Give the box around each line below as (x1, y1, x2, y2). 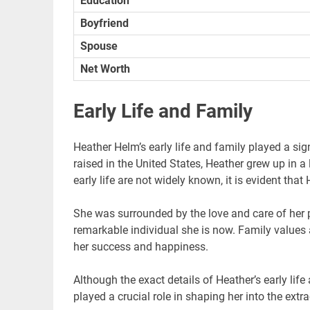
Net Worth (80, 62, 131, 75)
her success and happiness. (73, 239, 208, 253)
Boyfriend (80, 16, 129, 30)
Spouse (80, 39, 118, 53)
